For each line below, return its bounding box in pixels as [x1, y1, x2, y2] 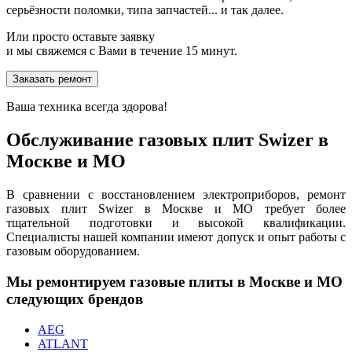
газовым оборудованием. [6, 244, 140, 258]
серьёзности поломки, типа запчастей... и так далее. [6, 3, 284, 17]
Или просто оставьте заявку [6, 30, 155, 44]
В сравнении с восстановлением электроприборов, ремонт [6, 188, 346, 202]
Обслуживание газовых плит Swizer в [6, 130, 328, 151]
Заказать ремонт [13, 73, 92, 86]
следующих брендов [6, 290, 143, 307]
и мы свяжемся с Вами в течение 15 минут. [6, 44, 237, 58]
